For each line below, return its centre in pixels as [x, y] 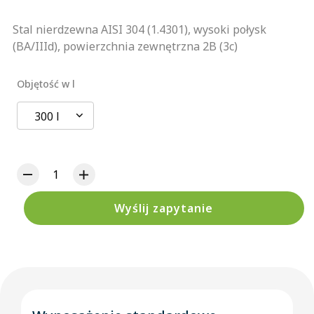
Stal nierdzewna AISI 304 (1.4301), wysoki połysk [139, 29]
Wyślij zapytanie [164, 208]
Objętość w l [46, 83]
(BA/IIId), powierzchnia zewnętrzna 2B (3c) [125, 46]
